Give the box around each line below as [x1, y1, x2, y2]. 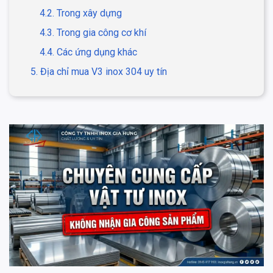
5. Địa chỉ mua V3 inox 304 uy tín [30, 66, 167, 77]
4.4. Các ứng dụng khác [40, 46, 137, 58]
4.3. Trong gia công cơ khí [40, 27, 146, 38]
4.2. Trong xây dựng [40, 7, 122, 19]
